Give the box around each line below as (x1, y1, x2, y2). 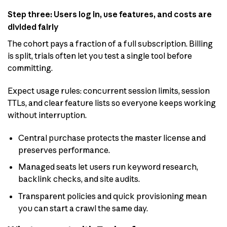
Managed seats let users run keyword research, (18, 162, 198, 172)
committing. (8, 63, 53, 73)
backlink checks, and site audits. (18, 174, 140, 184)
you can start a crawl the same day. (18, 203, 148, 213)
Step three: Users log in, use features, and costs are (8, 9, 212, 20)
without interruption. (8, 109, 87, 120)
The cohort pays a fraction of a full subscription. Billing (8, 39, 213, 49)
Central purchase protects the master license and (18, 132, 206, 143)
